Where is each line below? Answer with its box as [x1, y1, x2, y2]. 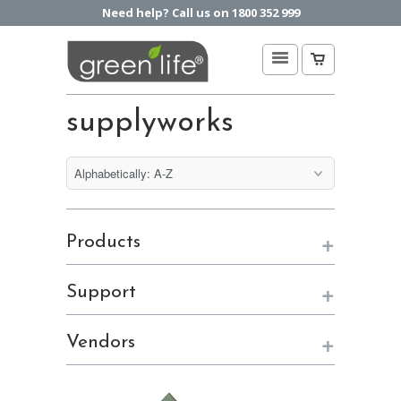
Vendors [66, 333, 135, 353]
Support [66, 283, 136, 303]
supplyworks [66, 107, 234, 140]
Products [66, 233, 141, 252]
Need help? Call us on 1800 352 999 [101, 4, 300, 21]
